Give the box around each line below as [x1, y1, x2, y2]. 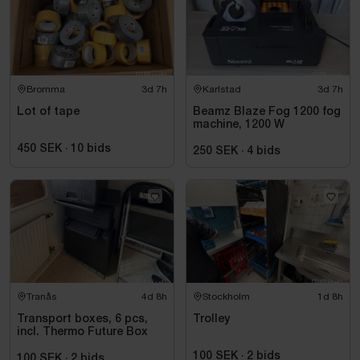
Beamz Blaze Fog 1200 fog [193, 107, 341, 118]
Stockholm [202, 291, 250, 303]
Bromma [27, 84, 65, 96]
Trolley [193, 314, 230, 325]
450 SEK [17, 144, 62, 155]
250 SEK [193, 146, 238, 157]
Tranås [27, 291, 57, 303]
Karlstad [202, 84, 241, 96]
